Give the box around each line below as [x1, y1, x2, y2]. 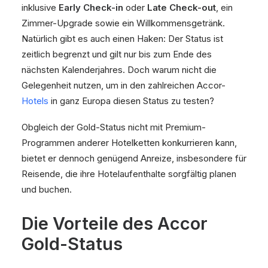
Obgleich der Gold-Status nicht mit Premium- [22, 121, 206, 133]
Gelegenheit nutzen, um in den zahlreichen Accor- [22, 80, 226, 91]
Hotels [22, 95, 48, 106]
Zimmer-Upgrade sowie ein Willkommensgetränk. [22, 17, 225, 29]
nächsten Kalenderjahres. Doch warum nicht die [22, 64, 217, 75]
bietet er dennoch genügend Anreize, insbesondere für [22, 153, 246, 164]
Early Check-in [59, 2, 123, 13]
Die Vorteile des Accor [22, 213, 208, 234]
